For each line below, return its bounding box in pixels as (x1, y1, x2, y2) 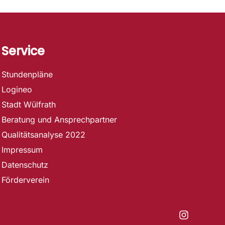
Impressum (1, 144, 43, 155)
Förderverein (1, 174, 49, 185)
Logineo (1, 84, 32, 94)
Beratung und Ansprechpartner (1, 114, 117, 125)
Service (1, 42, 45, 59)
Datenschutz (1, 159, 48, 170)
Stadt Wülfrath (1, 99, 56, 109)
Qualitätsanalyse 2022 (1, 129, 85, 140)
